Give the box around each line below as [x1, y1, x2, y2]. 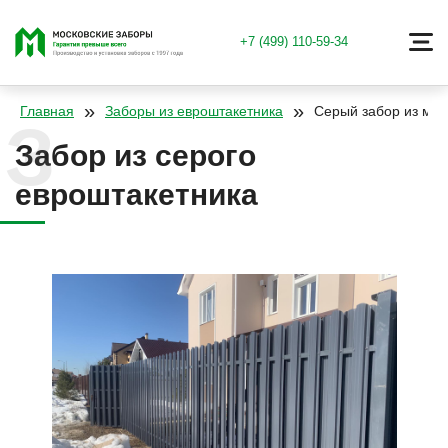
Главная [20, 103, 74, 119]
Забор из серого [15, 139, 256, 172]
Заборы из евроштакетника [105, 103, 283, 119]
